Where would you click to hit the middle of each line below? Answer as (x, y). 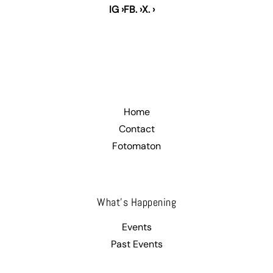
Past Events (136, 244)
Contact (136, 129)
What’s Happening (136, 202)
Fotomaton (136, 146)
